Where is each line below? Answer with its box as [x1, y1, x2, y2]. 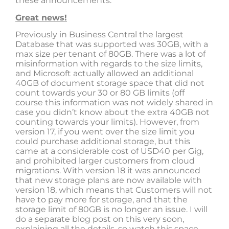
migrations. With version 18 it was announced [15, 166, 200, 176]
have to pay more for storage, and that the [15, 195, 188, 205]
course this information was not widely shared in [15, 98, 213, 108]
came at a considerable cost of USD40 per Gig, [15, 146, 203, 156]
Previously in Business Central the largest [15, 30, 184, 40]
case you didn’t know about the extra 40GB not [15, 107, 210, 118]
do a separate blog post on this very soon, [15, 214, 184, 224]
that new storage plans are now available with [15, 175, 202, 186]
